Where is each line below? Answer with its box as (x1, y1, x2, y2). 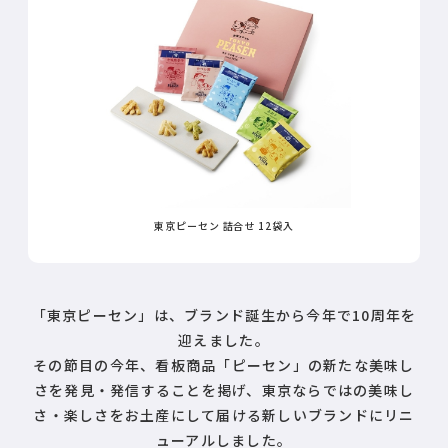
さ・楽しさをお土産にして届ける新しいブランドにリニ (33, 404, 415, 425)
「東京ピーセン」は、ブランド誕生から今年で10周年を (31, 304, 417, 325)
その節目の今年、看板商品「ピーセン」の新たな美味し (33, 354, 415, 375)
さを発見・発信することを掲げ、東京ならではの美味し (33, 379, 415, 400)
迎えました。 (178, 329, 270, 350)
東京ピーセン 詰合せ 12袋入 (154, 217, 294, 233)
